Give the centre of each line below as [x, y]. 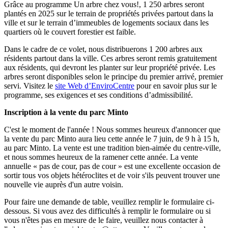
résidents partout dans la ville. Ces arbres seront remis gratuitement [110, 58]
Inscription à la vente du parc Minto [66, 112]
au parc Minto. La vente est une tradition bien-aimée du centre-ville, [112, 148]
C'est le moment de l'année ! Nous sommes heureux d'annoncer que [112, 129]
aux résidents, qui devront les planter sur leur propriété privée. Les [110, 67]
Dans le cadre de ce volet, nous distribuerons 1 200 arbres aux [103, 49]
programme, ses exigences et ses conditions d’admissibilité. [98, 95]
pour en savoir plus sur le [177, 85]
